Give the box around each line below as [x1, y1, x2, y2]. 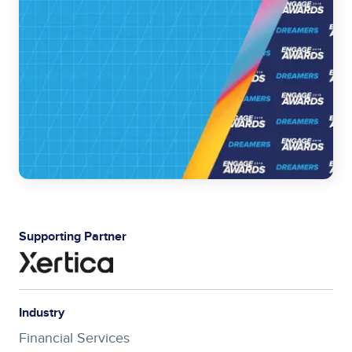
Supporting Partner [19, 229, 126, 245]
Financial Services [19, 329, 130, 346]
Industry [19, 305, 64, 321]
